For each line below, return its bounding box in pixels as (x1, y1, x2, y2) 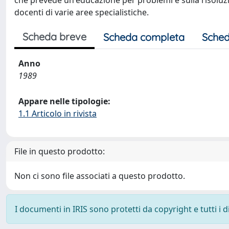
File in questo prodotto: (14, 146, 105, 157)
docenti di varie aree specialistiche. (14, 7, 149, 18)
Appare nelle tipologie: (18, 96, 110, 107)
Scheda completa (103, 31, 185, 43)
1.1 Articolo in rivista (18, 108, 97, 119)
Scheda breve (22, 30, 86, 43)
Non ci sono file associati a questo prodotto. (14, 170, 185, 181)
